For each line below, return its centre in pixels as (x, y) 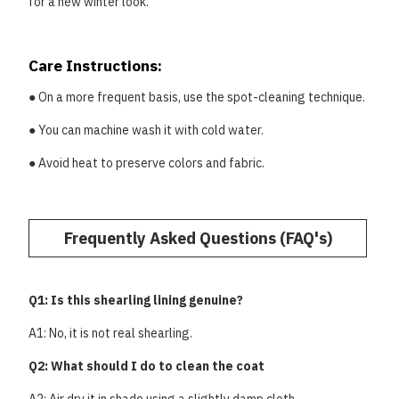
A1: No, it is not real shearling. (110, 333)
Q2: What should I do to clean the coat (147, 366)
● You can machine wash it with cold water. (146, 130)
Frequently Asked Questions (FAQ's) (198, 238)
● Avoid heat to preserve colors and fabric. (147, 163)
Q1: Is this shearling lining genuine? (136, 300)
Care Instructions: (95, 66)
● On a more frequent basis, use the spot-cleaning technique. (197, 97)
